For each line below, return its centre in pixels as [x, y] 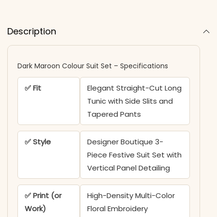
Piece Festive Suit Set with [134, 155]
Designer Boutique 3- [125, 142]
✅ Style [38, 142]
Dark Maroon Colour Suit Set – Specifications [93, 66]
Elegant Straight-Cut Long [134, 88]
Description [32, 31]
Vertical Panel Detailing [128, 168]
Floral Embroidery [117, 209]
